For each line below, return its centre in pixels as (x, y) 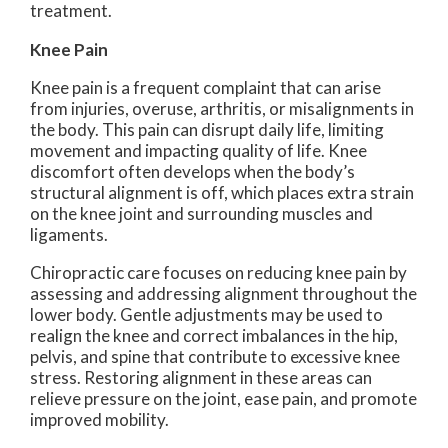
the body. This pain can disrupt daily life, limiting (207, 130)
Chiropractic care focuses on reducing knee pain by (218, 273)
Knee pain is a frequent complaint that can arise (205, 88)
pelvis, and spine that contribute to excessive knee (215, 357)
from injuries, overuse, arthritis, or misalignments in (222, 109)
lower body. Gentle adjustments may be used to (206, 315)
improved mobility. (99, 420)
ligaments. (69, 235)
